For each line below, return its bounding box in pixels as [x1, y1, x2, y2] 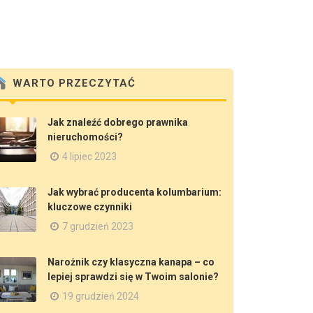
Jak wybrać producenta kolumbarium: [48, 187, 221, 198]
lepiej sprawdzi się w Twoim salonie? [48, 271, 219, 282]
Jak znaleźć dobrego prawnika [48, 117, 188, 128]
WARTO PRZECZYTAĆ [9, 77, 136, 90]
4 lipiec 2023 [62, 151, 117, 162]
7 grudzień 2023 [62, 221, 133, 232]
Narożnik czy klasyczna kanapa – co [48, 256, 214, 268]
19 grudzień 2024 [62, 291, 139, 302]
